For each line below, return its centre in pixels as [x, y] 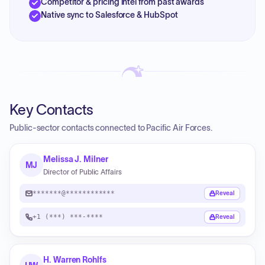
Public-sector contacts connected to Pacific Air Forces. [111, 128]
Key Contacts [51, 110]
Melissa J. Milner [76, 159]
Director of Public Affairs [83, 172]
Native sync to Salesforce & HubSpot [109, 15]
